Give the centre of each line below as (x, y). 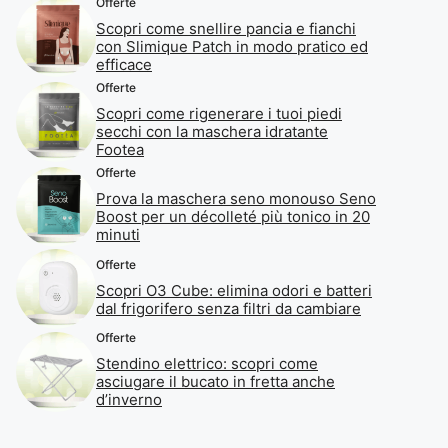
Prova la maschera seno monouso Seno (236, 198)
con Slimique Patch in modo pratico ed (232, 46)
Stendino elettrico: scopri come (207, 363)
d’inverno (129, 399)
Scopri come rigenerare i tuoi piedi (219, 113)
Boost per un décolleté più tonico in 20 (233, 216)
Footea (120, 149)
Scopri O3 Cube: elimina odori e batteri (234, 290)
